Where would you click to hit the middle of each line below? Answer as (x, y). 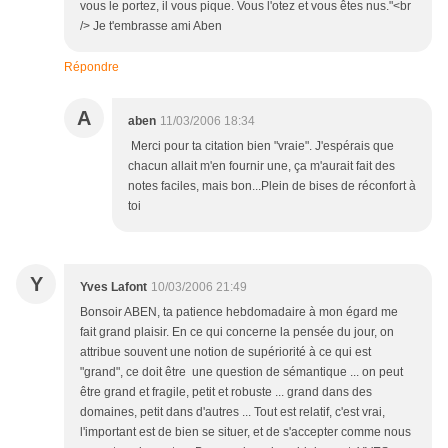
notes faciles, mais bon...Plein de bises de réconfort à (272, 186)
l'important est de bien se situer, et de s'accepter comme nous (245, 432)
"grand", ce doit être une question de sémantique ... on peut (241, 372)
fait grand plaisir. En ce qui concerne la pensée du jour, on (237, 332)
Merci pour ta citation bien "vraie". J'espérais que (261, 146)
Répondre (91, 67)
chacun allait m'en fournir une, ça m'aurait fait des (261, 166)
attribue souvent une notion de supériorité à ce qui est (225, 352)
